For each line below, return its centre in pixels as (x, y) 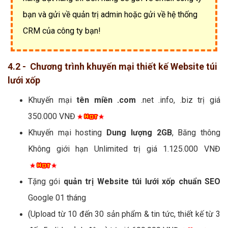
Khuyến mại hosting (67, 132)
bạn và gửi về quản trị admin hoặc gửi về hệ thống (110, 14)
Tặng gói (46, 181)
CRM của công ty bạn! (62, 31)
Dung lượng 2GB (139, 132)
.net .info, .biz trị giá (178, 100)
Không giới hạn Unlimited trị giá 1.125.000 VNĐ (124, 149)
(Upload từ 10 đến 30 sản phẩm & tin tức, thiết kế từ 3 (124, 214)
